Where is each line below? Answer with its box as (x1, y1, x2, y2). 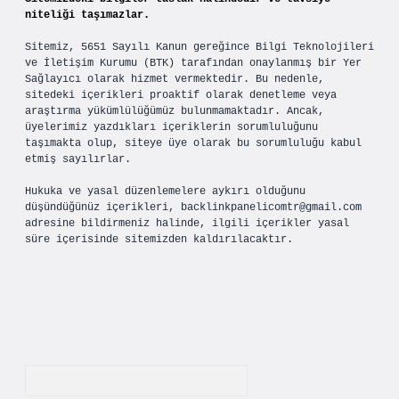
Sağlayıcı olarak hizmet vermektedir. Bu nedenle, (25, 73, 324, 85)
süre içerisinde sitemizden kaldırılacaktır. (25, 233, 293, 246)
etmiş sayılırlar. (25, 153, 131, 166)
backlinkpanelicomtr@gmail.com (181, 201, 362, 214)
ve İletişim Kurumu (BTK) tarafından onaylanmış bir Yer (25, 57, 362, 69)
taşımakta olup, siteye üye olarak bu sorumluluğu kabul (25, 137, 362, 150)
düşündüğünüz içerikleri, (25, 201, 181, 214)
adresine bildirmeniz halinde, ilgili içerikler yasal (25, 217, 349, 230)
